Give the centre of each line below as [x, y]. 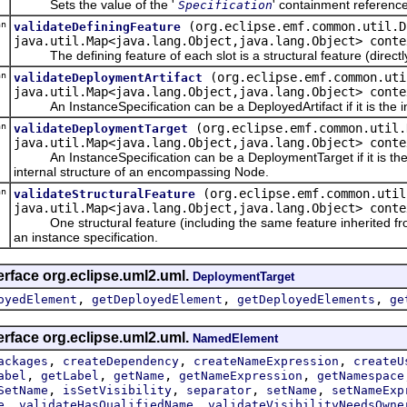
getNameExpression [241, 375]
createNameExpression [266, 361]
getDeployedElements [306, 299]
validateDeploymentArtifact [108, 77]
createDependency [121, 361]
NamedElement [235, 338]
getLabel [70, 375]
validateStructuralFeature [104, 194]
